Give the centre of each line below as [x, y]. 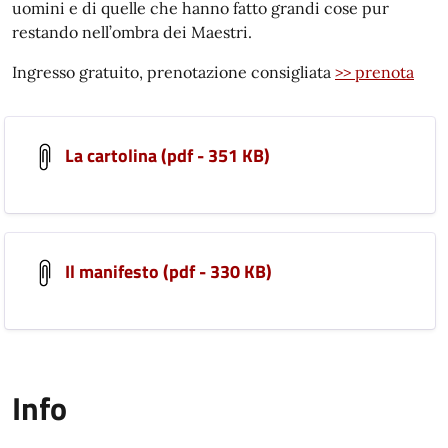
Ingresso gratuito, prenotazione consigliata [173, 72]
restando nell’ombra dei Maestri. [132, 32]
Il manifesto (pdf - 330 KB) [166, 271]
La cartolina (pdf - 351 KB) [165, 155]
